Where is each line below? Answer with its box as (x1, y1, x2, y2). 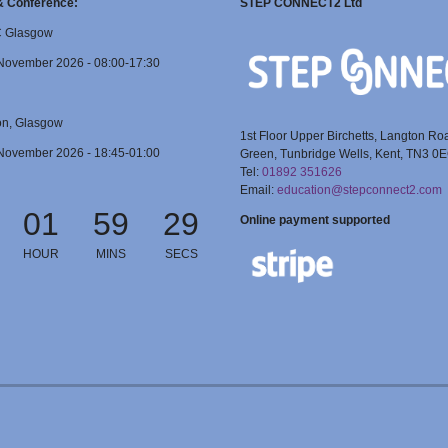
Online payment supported (240, 212, 390, 227)
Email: (240, 182, 277, 197)
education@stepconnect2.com (277, 182, 442, 197)
